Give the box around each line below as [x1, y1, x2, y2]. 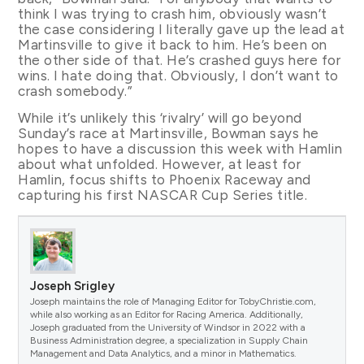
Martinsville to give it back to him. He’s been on [18, 36, 327, 53]
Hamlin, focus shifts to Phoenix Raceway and [18, 171, 311, 188]
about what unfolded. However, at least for [18, 156, 301, 173]
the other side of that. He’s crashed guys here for [18, 51, 341, 68]
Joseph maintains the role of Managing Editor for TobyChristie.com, [30, 295, 317, 307]
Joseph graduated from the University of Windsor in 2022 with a [30, 321, 306, 333]
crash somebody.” [18, 82, 133, 99]
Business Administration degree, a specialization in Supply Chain [30, 334, 309, 346]
